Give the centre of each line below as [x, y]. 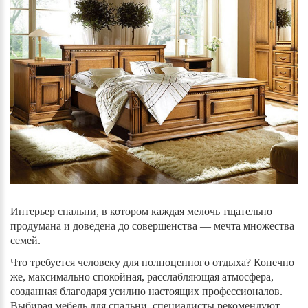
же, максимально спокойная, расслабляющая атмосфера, [142, 276]
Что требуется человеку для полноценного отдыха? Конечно [152, 262]
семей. [27, 240]
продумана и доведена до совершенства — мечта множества [152, 225]
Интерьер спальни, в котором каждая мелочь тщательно [141, 211]
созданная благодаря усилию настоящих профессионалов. [146, 291]
